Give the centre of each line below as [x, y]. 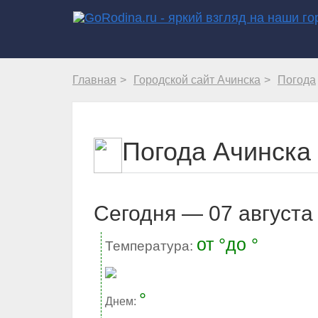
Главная [94, 80]
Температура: [151, 246]
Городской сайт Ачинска [197, 80]
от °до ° [227, 244]
